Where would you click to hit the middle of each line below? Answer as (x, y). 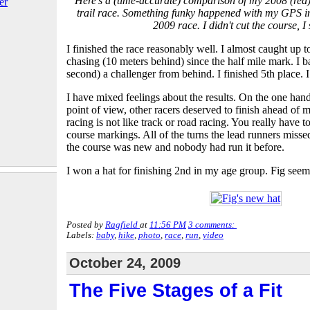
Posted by (86, 225)
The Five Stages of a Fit (176, 290)
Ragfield (121, 225)
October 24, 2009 (125, 263)
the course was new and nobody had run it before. (175, 147)
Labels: (81, 235)
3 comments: (212, 225)
